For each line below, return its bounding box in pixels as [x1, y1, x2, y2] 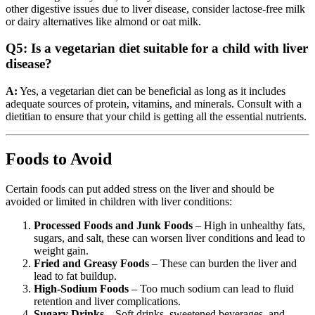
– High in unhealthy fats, [193, 219, 305, 231]
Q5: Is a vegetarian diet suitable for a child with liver [6, 41, 308, 56]
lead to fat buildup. [34, 269, 117, 282]
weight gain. [34, 244, 89, 257]
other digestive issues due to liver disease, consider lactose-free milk [6, 2, 305, 15]
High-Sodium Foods [34, 282, 129, 295]
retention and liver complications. [34, 295, 181, 307]
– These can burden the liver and [149, 257, 297, 269]
